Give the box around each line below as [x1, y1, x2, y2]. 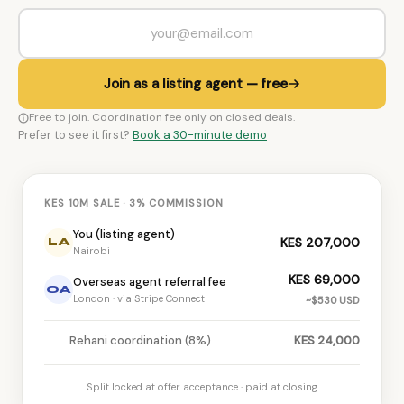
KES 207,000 [280, 234, 360, 251]
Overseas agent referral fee [73, 273, 226, 289]
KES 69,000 [289, 271, 360, 288]
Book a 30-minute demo [133, 127, 267, 142]
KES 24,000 [294, 333, 360, 348]
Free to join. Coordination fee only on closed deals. [29, 110, 295, 124]
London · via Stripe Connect [73, 291, 205, 305]
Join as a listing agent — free [104, 75, 288, 93]
